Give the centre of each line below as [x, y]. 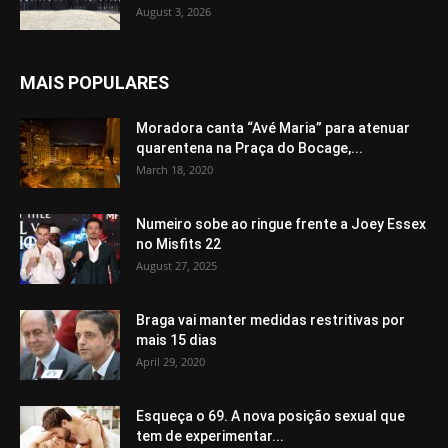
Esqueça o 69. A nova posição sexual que [270, 416]
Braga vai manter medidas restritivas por [270, 320]
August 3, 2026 [173, 12]
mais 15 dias [176, 340]
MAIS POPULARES [94, 83]
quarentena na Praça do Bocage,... [249, 148]
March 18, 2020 [174, 170]
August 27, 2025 [176, 266]
